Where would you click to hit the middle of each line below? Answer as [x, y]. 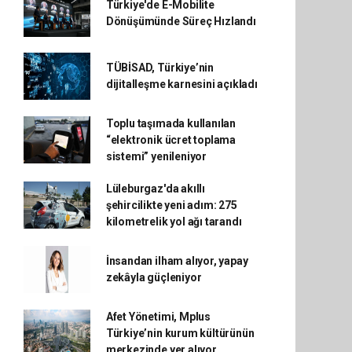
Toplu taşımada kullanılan [171, 123]
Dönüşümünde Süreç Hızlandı [181, 21]
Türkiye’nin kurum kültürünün [180, 333]
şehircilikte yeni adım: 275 [171, 205]
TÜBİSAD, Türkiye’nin [159, 67]
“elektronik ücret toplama [171, 139]
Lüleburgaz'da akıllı [155, 188]
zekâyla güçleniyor [154, 277]
